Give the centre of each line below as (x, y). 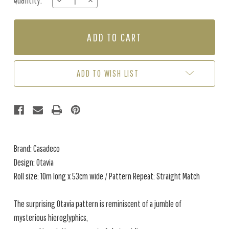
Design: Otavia (34, 162)
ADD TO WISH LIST (108, 73)
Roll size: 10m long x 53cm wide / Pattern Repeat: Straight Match (107, 176)
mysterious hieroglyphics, (51, 217)
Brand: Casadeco (37, 148)
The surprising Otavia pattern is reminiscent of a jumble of (98, 204)
